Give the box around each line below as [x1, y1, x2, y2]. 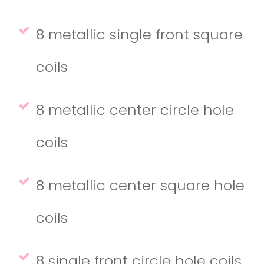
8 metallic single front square [36, 24, 243, 44]
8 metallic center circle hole [36, 100, 234, 120]
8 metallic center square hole [36, 175, 245, 195]
